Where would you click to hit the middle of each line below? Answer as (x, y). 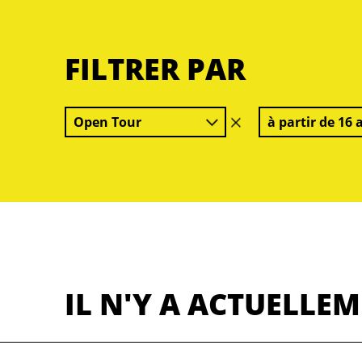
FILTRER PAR (155, 69)
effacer (257, 122)
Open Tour (107, 122)
